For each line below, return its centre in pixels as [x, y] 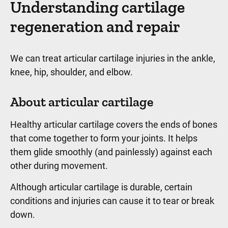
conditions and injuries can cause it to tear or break [112, 201]
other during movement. [60, 166]
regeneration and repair [95, 26]
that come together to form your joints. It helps [104, 138]
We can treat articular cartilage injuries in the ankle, [113, 58]
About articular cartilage [83, 102]
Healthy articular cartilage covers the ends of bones [114, 124]
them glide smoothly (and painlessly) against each [111, 152]
